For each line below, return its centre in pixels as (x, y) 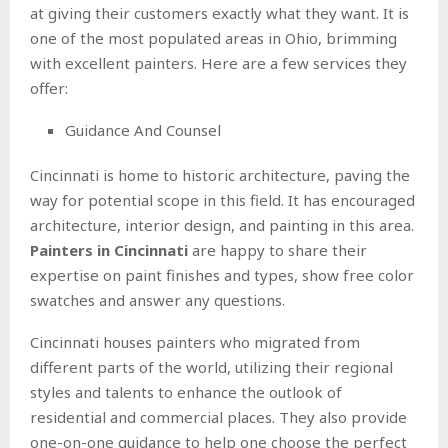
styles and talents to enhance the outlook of (186, 392)
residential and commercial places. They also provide (218, 417)
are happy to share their (277, 250)
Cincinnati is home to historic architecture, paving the (220, 175)
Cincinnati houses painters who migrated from (195, 342)
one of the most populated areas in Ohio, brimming (213, 38)
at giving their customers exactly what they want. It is (219, 13)
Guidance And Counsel (145, 130)
